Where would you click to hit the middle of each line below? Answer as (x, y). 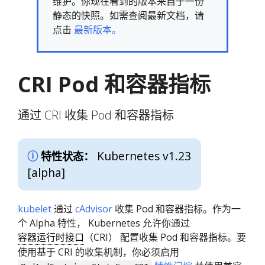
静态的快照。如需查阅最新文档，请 (128, 15)
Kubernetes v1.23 (144, 156)
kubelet (35, 209)
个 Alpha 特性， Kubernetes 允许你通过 (104, 223)
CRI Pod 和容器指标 (114, 84)
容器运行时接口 (51, 237)
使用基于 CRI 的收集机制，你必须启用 (98, 252)
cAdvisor (94, 209)
